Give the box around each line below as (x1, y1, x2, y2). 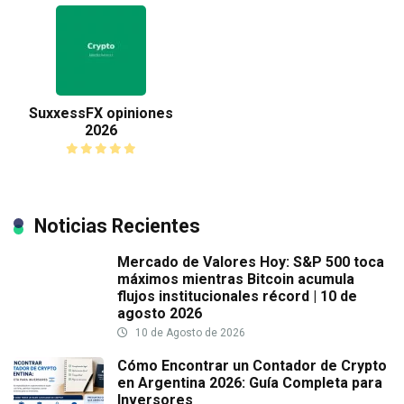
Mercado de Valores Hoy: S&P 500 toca (117, 253, 384, 271)
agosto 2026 (117, 305, 202, 323)
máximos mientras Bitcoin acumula (117, 271, 354, 289)
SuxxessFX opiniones (29, 104, 173, 122)
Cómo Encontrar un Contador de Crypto (117, 357, 387, 375)
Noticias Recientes (34, 215, 200, 238)
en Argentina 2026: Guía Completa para (117, 374, 382, 392)
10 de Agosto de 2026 (133, 326, 245, 340)
